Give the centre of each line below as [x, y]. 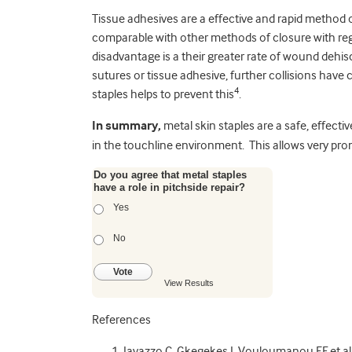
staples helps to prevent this [163, 94]
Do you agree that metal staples [170, 175]
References [121, 320]
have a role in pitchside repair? [169, 187]
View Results [189, 283]
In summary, [126, 126]
